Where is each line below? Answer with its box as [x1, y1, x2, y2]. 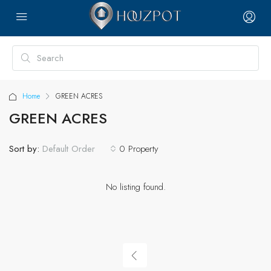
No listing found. [105, 180, 166, 194]
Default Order [42, 142, 95, 155]
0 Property [119, 142, 158, 155]
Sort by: [9, 142, 39, 155]
